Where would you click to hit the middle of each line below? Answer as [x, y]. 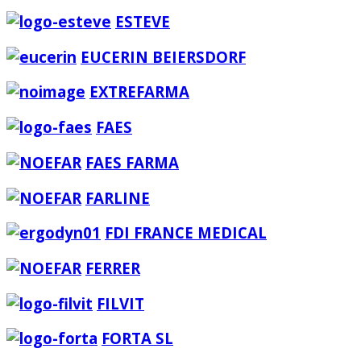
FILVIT [120, 303]
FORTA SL [137, 338]
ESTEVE [143, 21]
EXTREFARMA [139, 92]
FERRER [113, 268]
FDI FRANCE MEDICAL [186, 233]
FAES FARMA [132, 162]
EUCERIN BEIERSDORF [163, 56]
